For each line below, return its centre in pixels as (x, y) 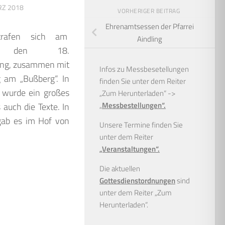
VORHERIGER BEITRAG (150, 11)
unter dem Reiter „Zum (136, 192)
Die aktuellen (120, 168)
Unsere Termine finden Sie (141, 125)
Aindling (150, 39)
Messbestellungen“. (134, 105)
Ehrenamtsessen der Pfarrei (150, 27)
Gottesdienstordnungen (137, 180)
